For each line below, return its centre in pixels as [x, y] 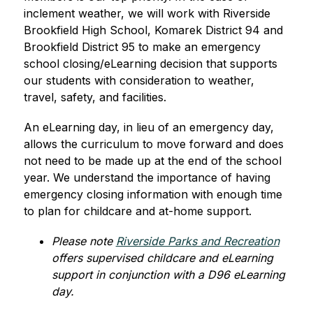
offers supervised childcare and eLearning [162, 258]
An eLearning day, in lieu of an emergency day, [148, 127]
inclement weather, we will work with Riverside [147, 13]
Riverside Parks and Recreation [197, 241]
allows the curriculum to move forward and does [153, 144]
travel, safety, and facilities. [95, 97]
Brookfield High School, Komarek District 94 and [153, 30]
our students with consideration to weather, [139, 80]
